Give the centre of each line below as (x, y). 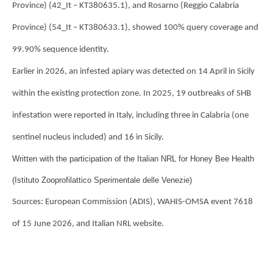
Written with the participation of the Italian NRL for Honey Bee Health (133, 158)
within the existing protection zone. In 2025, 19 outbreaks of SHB (132, 93)
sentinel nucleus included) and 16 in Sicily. (88, 137)
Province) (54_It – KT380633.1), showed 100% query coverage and (135, 27)
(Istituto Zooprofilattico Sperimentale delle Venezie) (102, 180)
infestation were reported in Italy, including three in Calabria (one (130, 115)
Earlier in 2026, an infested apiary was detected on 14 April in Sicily (133, 71)
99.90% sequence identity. (61, 49)
